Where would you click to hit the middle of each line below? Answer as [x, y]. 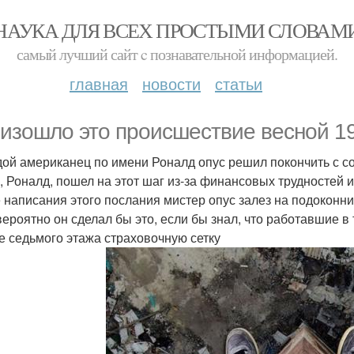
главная [99, 83]
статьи [239, 83]
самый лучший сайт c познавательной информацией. [177, 54]
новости [171, 83]
